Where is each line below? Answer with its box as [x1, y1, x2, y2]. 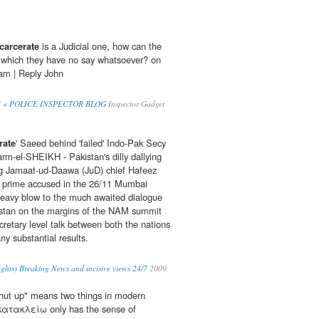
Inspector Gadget [106, 98, 164, 110]
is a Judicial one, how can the [39, 39, 162, 53]
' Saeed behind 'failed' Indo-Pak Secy [16, 136, 166, 150]
